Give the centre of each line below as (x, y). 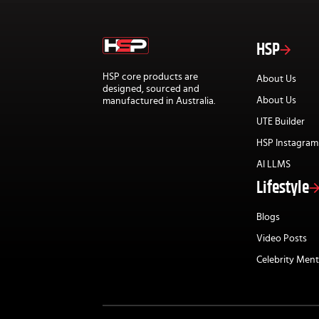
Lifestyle (282, 188)
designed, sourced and (151, 89)
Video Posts (281, 239)
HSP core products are (150, 77)
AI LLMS (273, 165)
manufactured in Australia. (159, 101)
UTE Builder (280, 122)
